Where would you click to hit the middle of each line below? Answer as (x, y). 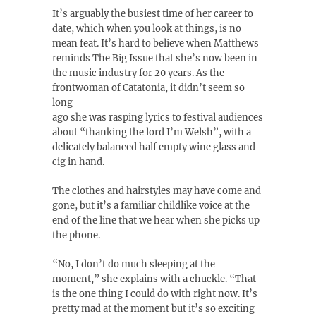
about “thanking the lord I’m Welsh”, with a (152, 132)
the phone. (76, 235)
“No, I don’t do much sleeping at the (134, 264)
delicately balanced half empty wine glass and (154, 147)
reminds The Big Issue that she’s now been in (155, 58)
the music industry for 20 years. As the (138, 73)
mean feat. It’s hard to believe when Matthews (156, 43)
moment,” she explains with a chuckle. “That (154, 279)
